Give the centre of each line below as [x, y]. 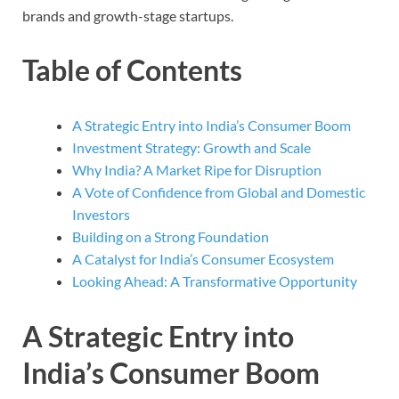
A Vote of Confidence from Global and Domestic [219, 192]
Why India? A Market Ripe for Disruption [197, 170]
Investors [101, 215]
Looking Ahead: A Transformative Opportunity [215, 281]
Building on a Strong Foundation [171, 237]
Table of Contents [132, 70]
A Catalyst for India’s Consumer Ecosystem [203, 259]
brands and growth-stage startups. [128, 15]
